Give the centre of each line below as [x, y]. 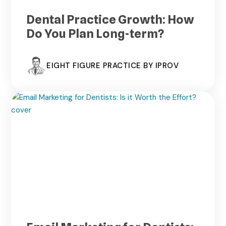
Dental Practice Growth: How [110, 19]
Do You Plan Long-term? [95, 33]
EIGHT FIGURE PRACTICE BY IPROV [113, 66]
